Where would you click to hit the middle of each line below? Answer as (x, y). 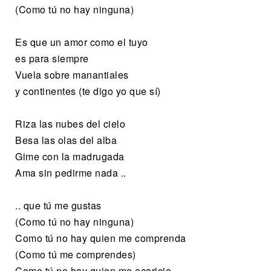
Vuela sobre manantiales (72, 74)
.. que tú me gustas (58, 205)
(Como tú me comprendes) (76, 254)
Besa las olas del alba (66, 140)
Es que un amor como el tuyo (82, 42)
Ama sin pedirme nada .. (71, 172)
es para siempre (52, 58)
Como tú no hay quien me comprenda (101, 238)
